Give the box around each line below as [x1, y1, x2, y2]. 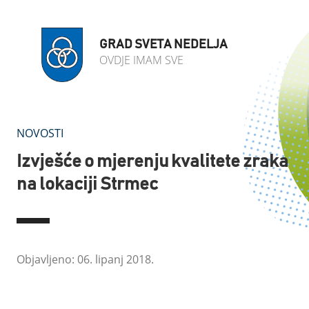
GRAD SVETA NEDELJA [99, 39, 228, 51]
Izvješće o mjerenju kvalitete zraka [17, 152, 288, 170]
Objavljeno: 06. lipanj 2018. [17, 252, 154, 267]
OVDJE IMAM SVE [99, 52, 183, 68]
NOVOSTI [17, 126, 63, 141]
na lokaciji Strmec [17, 175, 158, 193]
